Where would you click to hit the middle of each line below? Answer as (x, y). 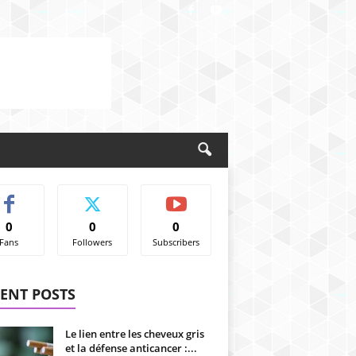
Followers (93, 242)
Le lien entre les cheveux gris (134, 334)
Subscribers (176, 242)
